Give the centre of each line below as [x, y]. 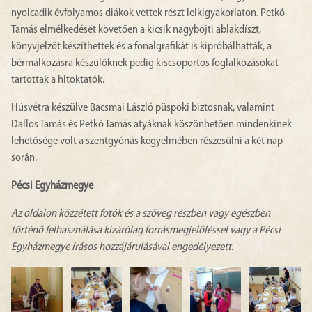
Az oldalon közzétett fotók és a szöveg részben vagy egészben [141, 214]
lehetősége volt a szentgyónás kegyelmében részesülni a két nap [147, 141]
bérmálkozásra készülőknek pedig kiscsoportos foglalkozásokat [145, 63]
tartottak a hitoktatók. [58, 80]
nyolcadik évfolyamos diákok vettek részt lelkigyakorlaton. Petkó [148, 13]
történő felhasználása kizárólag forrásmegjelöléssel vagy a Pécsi [146, 231]
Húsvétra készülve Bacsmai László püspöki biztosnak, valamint [143, 108]
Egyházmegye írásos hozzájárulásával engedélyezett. [122, 247]
